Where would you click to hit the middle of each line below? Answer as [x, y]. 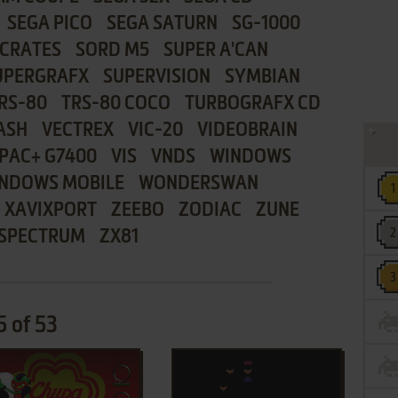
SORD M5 [112, 51]
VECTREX [78, 131]
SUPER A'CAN [216, 51]
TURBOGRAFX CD [253, 104]
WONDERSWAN [198, 184]
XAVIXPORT [50, 211]
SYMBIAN [262, 77]
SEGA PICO [49, 24]
